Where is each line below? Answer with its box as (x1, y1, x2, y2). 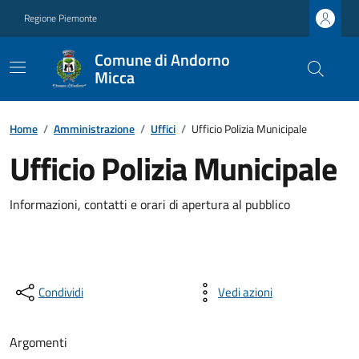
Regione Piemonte (24, 10, 97, 26)
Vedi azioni (218, 283, 272, 301)
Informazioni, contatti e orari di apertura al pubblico (10, 195, 290, 214)
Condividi (38, 283, 83, 301)
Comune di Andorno (95, 47, 230, 72)
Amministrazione (54, 120, 135, 137)
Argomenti (10, 333, 67, 352)
